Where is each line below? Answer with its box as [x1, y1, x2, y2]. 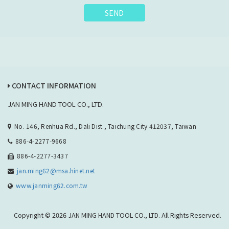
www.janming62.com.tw [16, 181, 88, 190]
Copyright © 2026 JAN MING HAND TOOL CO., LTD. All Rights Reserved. [14, 210, 221, 220]
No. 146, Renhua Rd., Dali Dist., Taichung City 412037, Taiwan [14, 122, 196, 131]
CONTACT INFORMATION [10, 80, 96, 91]
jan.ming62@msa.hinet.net [17, 166, 96, 175]
